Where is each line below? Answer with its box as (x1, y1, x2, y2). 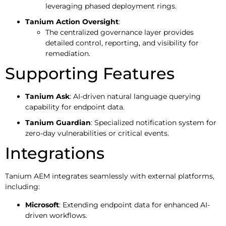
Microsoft (25, 200, 59, 209)
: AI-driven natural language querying (70, 92, 201, 101)
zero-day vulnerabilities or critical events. (25, 129, 169, 138)
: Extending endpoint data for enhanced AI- (59, 200, 210, 209)
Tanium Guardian (25, 118, 91, 128)
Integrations (5, 143, 104, 163)
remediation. (45, 49, 90, 59)
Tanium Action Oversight (25, 17, 119, 27)
